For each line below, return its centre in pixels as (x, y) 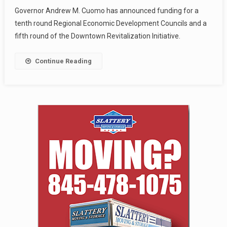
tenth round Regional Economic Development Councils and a (110, 23)
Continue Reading (63, 61)
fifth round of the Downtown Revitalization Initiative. (97, 36)
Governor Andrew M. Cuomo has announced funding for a (106, 10)
